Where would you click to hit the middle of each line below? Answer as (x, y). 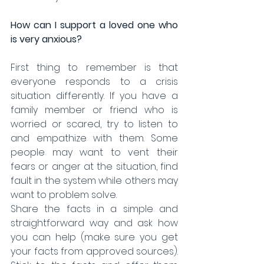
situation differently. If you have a (94, 96)
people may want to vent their (94, 153)
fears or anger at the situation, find (94, 167)
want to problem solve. (65, 195)
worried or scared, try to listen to (94, 124)
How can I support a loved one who (94, 25)
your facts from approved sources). (94, 252)
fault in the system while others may (94, 181)
